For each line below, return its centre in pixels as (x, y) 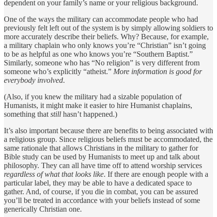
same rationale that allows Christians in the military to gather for (101, 148)
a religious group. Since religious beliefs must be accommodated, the (108, 139)
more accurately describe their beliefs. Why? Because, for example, (106, 36)
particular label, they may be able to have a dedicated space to (98, 183)
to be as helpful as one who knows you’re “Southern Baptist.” (98, 54)
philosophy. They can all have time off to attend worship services (103, 165)
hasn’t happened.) (89, 114)
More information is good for (158, 71)
